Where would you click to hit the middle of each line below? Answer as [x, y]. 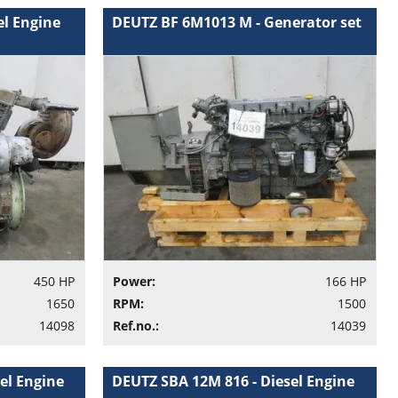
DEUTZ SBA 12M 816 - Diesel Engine [233, 381]
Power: [134, 281]
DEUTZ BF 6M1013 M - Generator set [236, 23]
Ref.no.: [135, 325]
